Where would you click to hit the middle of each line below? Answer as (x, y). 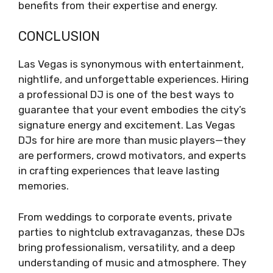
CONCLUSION (59, 37)
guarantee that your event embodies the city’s (132, 110)
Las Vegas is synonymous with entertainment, (131, 64)
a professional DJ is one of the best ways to (126, 95)
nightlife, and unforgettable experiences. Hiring (133, 80)
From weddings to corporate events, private (125, 217)
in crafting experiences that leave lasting (119, 171)
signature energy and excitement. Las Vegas (127, 125)
